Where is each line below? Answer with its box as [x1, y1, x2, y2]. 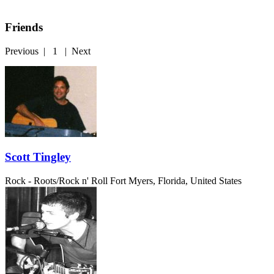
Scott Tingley [5, 150, 71, 164]
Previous [5, 45, 39, 56]
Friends [5, 21, 43, 34]
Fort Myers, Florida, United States [110, 176, 242, 187]
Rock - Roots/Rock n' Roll [5, 176, 108, 187]
